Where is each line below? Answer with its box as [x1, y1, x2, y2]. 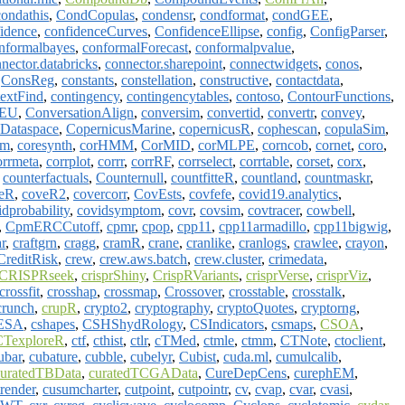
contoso [236, 88, 280, 104]
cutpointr [178, 381, 228, 397]
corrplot [46, 153, 90, 169]
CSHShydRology [82, 316, 183, 332]
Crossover [165, 283, 221, 299]
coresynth [17, 137, 72, 153]
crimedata [268, 250, 324, 267]
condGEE [272, 6, 329, 23]
